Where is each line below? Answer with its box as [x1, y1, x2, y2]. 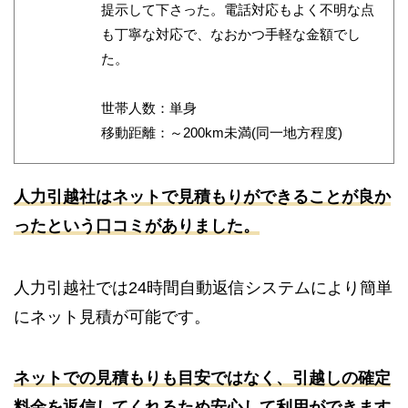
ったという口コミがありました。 [14, 216, 260, 235]
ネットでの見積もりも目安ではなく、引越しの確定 [14, 369, 391, 388]
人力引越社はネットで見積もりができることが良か [14, 187, 391, 206]
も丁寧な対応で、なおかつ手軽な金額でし [101, 25, 361, 42]
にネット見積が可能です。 [14, 307, 210, 326]
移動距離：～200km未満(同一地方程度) [101, 124, 342, 140]
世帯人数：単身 [101, 99, 197, 116]
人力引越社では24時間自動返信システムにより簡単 [14, 278, 393, 297]
